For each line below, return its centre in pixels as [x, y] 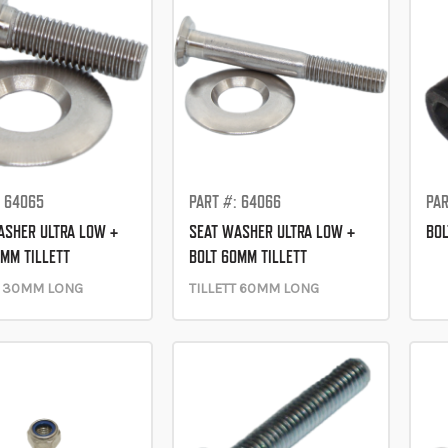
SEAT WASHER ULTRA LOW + [271, 231]
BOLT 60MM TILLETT [247, 256]
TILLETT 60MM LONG [253, 288]
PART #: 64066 [234, 201]
